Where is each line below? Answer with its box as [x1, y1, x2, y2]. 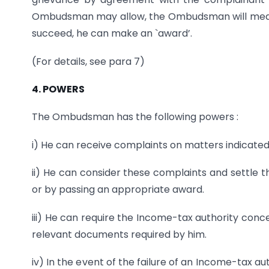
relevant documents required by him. [32, 227, 207, 241]
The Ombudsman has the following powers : [32, 110, 238, 124]
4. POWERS [32, 82, 85, 97]
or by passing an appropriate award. [32, 183, 204, 197]
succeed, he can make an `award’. [32, 26, 192, 41]
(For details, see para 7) [32, 54, 145, 68]
